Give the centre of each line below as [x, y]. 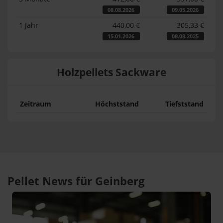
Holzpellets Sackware [111, 72]
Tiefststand [184, 104]
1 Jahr [29, 25]
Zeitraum [35, 104]
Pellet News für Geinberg [76, 181]
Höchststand [117, 104]
